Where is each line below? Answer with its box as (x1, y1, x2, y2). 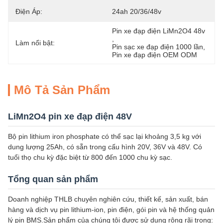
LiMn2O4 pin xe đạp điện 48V (8, 111, 132, 121)
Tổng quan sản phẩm (8, 174, 98, 184)
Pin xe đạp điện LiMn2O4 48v (112, 27, 205, 35)
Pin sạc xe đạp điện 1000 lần (112, 43, 203, 51)
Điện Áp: (15, 7, 42, 15)
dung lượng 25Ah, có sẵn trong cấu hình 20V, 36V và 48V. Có (8, 143, 202, 151)
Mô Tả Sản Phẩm (14, 83, 110, 97)
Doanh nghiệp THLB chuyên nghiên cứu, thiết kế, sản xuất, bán (8, 195, 208, 203)
